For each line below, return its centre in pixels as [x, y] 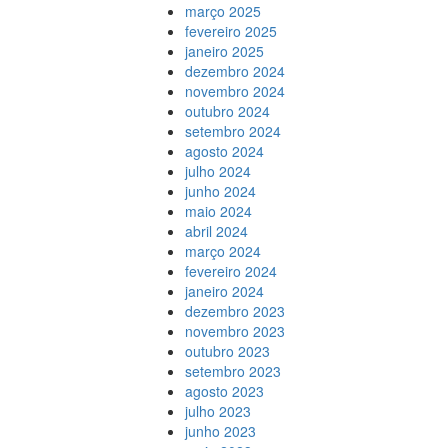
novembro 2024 [234, 91]
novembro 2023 [234, 331]
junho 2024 [220, 191]
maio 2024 [218, 211]
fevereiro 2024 [230, 271]
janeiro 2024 [224, 291]
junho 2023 [220, 431]
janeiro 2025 [224, 51]
